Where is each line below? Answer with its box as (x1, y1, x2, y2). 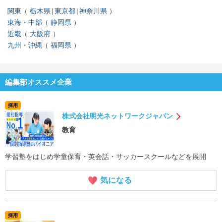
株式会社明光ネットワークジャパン (62, 111, 173, 120)
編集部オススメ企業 (5, 77, 72, 86)
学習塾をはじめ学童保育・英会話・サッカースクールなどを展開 (5, 152, 206, 161)
